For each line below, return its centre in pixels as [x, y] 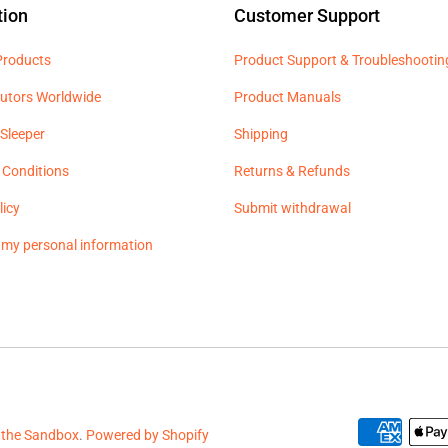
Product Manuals [287, 97]
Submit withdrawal [292, 208]
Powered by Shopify [147, 435]
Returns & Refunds [292, 171]
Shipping [261, 134]
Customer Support [307, 16]
